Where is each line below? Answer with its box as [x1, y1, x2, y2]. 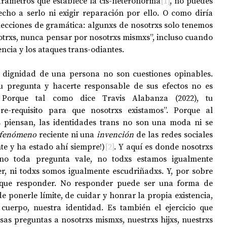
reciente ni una [36, 129, 97, 140]
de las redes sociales [136, 129, 213, 140]
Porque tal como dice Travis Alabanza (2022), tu [2, 92, 213, 103]
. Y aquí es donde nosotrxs [114, 141, 213, 152]
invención [97, 129, 137, 140]
